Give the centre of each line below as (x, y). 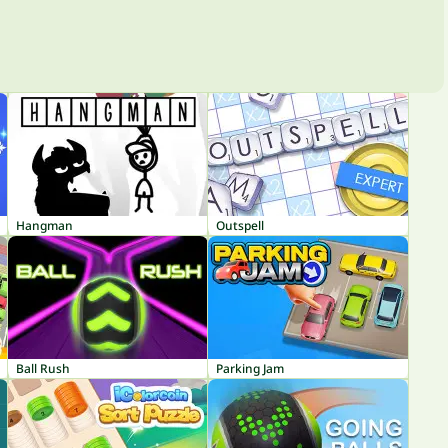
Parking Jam (250, 368)
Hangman (44, 225)
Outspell (240, 225)
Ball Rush (43, 368)
